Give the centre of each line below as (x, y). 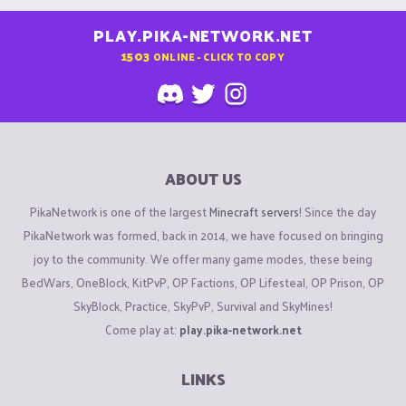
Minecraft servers (254, 211)
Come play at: (142, 329)
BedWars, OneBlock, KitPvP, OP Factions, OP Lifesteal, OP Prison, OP (203, 282)
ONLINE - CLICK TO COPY (218, 56)
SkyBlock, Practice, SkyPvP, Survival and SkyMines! (203, 305)
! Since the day (338, 211)
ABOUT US (203, 179)
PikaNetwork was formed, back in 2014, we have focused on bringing (203, 235)
